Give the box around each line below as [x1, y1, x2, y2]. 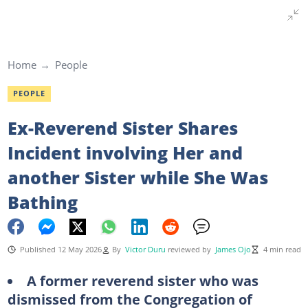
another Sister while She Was [7, 165, 268, 189]
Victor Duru [124, 244, 166, 254]
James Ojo [214, 244, 251, 254]
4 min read [263, 244, 301, 254]
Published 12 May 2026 [19, 244, 102, 254]
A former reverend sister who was [26, 270, 258, 290]
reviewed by [167, 244, 215, 254]
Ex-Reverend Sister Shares [7, 115, 238, 140]
